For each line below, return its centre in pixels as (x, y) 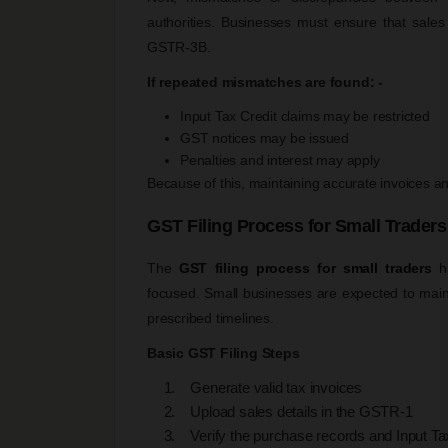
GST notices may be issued (264, 137)
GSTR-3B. (179, 46)
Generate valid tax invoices (270, 387)
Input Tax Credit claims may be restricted (305, 115)
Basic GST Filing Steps (223, 352)
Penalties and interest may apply (280, 159)
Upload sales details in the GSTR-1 (296, 411)
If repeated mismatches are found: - (265, 81)
